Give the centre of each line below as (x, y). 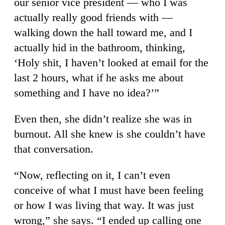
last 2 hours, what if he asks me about (99, 77)
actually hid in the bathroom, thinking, (100, 47)
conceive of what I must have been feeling (109, 190)
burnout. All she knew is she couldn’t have (110, 134)
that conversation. (54, 149)
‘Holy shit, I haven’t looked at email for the (111, 62)
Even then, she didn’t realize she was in (103, 119)
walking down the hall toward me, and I (103, 32)
